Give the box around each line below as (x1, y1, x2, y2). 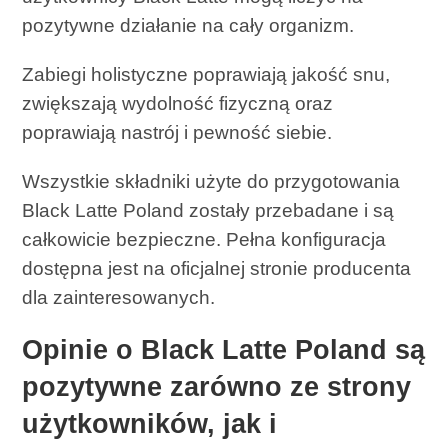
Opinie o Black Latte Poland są (22, 335, 426, 366)
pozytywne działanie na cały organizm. (22, 15, 355, 37)
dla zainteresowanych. (22, 287, 216, 309)
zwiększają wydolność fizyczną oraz (22, 93, 334, 115)
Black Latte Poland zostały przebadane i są (22, 200, 395, 222)
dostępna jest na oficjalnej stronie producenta (22, 258, 412, 280)
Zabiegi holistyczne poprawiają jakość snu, (22, 64, 391, 86)
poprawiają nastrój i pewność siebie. (22, 122, 333, 144)
